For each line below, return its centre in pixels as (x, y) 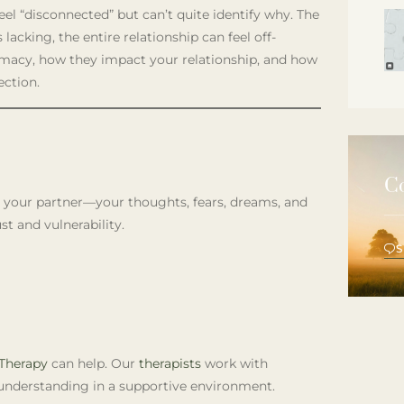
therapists (170, 363)
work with (234, 363)
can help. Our (93, 363)
